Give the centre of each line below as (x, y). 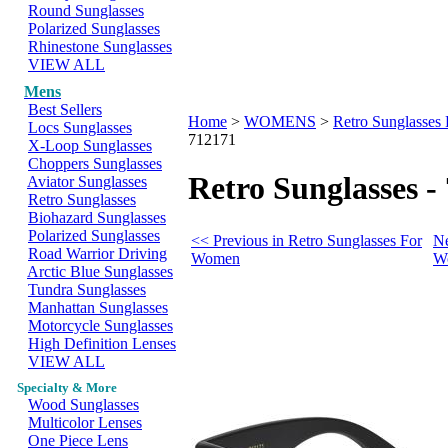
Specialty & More (67, 387)
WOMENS (280, 121)
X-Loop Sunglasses (90, 145)
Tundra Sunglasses (87, 289)
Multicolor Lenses (85, 422)
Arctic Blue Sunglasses (100, 271)
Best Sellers (65, 109)
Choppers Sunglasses (95, 163)
